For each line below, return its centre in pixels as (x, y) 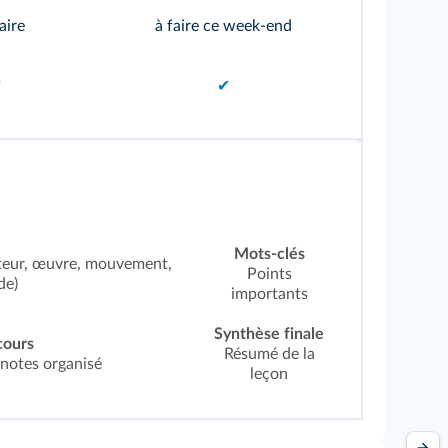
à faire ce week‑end (223, 26)
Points (269, 274)
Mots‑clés (269, 254)
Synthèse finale (269, 334)
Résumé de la (269, 354)
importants (269, 294)
